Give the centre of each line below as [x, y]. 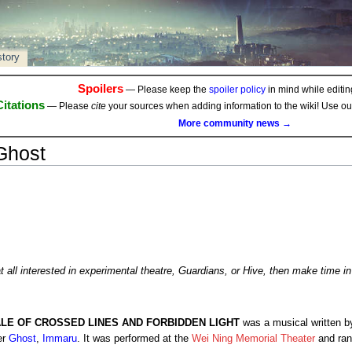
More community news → [235, 123]
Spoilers [100, 89]
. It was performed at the [134, 339]
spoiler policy [237, 90]
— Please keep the [166, 90]
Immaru [59, 339]
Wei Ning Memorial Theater [253, 339]
